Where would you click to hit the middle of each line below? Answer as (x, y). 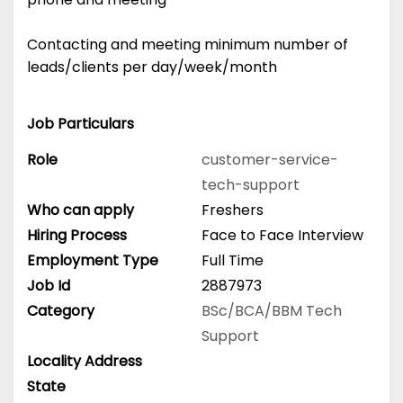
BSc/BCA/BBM (254, 310)
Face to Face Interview (282, 235)
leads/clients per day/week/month (152, 67)
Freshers (233, 210)
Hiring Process (77, 235)
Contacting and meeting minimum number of (188, 45)
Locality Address (85, 361)
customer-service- (270, 159)
